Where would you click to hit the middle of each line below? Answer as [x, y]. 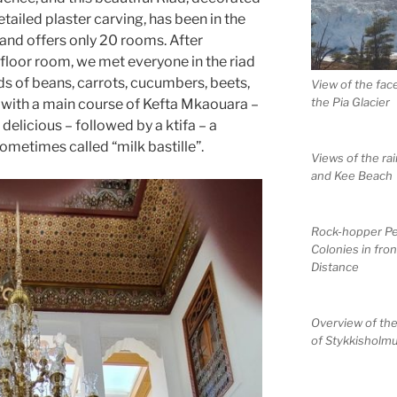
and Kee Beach [351, 176]
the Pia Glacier [350, 102]
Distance [335, 267]
